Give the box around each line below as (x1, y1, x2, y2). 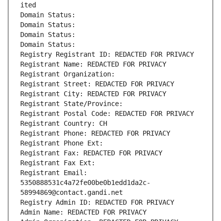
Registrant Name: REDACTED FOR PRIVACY (20, 60, 166, 69)
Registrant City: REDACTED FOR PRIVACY (20, 90, 166, 98)
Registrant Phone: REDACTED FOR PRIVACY (20, 129, 170, 138)
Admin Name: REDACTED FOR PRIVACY (20, 208, 147, 217)
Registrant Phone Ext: (20, 139, 103, 147)
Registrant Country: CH (20, 119, 107, 128)
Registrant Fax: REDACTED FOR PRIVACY (20, 149, 162, 157)
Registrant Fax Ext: (20, 159, 95, 167)
